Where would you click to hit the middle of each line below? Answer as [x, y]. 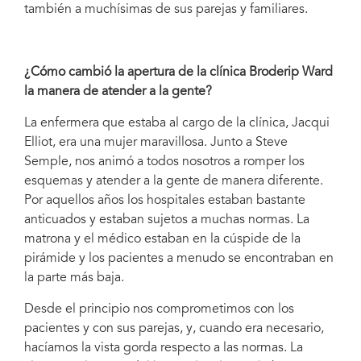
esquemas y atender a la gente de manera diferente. [174, 181]
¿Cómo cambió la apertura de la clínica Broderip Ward [178, 72]
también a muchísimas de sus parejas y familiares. [166, 9]
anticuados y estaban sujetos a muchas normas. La [167, 220]
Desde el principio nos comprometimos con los [159, 309]
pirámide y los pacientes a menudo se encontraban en [179, 258]
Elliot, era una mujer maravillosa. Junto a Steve [156, 142]
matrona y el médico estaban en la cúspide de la [162, 239]
